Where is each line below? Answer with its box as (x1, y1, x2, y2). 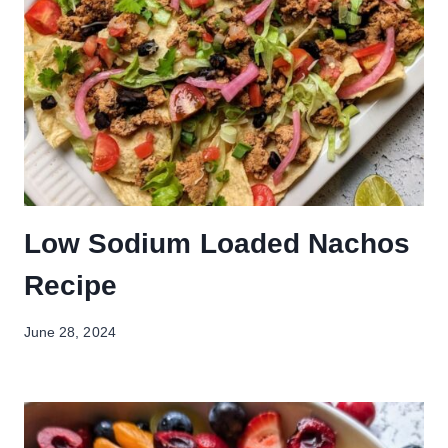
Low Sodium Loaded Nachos (24, 228, 411, 260)
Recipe (24, 270, 118, 302)
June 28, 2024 (24, 324, 116, 340)
